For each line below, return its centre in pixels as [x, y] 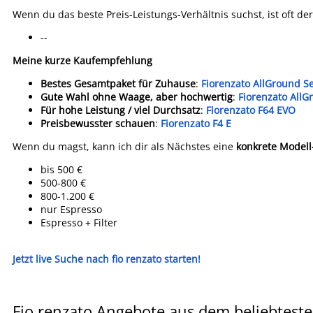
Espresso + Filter [79, 223]
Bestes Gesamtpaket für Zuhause [118, 83]
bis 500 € [61, 169]
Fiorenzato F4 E [196, 123]
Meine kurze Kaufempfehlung [82, 60]
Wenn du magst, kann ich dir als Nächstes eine [124, 146]
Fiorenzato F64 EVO [251, 110]
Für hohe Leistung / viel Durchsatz [121, 110]
